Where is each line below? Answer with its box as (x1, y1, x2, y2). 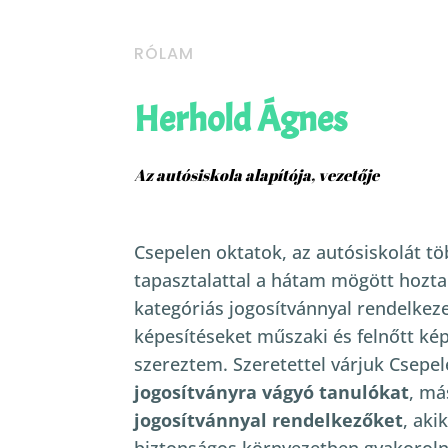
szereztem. (134, 352, 229, 377)
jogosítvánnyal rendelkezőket (134, 408, 404, 433)
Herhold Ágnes (134, 95, 348, 142)
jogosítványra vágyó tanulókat (134, 380, 410, 405)
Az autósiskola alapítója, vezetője (134, 163, 380, 186)
